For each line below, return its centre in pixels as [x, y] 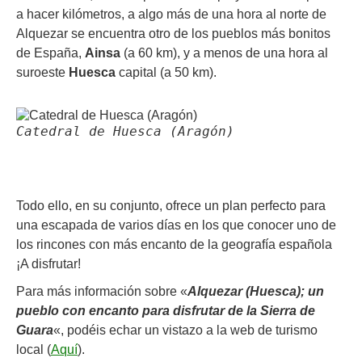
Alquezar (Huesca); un [256, 291]
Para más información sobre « [102, 291]
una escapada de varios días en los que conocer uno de [176, 225]
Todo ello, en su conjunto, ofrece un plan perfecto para [171, 205]
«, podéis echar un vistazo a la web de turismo [185, 330]
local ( [34, 349]
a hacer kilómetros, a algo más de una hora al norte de [171, 14]
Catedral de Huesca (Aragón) [125, 131]
